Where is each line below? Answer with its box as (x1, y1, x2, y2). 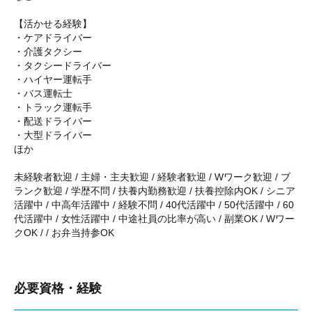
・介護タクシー (14, 46, 82, 57)
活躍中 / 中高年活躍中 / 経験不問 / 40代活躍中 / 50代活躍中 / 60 (14, 199, 294, 210)
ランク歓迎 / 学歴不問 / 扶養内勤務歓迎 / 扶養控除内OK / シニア (14, 185, 295, 196)
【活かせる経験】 (14, 18, 92, 29)
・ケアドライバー (14, 32, 92, 43)
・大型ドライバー (14, 130, 92, 141)
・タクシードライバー (14, 60, 111, 71)
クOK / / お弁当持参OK (14, 227, 114, 238)
